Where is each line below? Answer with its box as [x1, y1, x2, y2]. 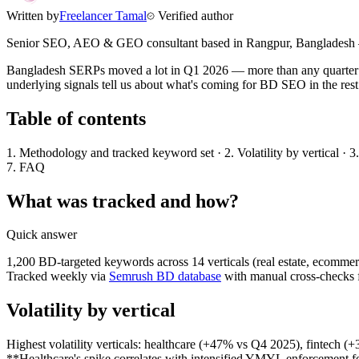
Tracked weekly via [6, 269, 109, 284]
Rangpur [246, 35, 289, 50]
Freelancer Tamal [59, 8, 147, 22]
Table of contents [6, 107, 146, 129]
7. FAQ [6, 159, 45, 174]
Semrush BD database [109, 269, 221, 284]
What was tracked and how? [6, 190, 239, 212]
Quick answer [6, 228, 77, 242]
